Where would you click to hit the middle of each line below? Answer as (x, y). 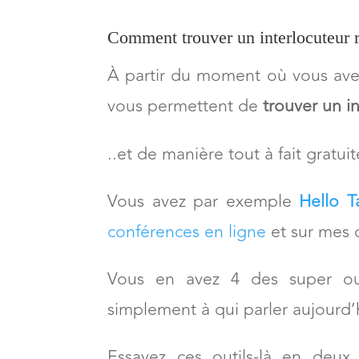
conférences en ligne (187, 288)
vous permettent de (183, 163)
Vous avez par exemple (204, 258)
